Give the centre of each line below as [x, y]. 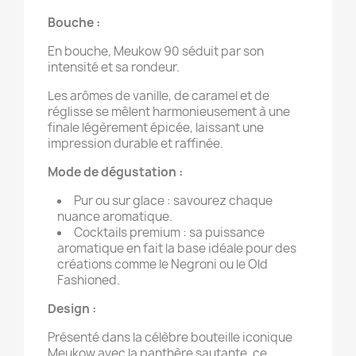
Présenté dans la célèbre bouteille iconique [170, 337]
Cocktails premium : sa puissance [169, 232]
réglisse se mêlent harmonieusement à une [169, 112]
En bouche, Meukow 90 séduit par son [156, 51]
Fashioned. [89, 280]
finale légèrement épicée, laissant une [156, 128]
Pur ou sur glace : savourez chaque [173, 201]
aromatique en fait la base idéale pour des [177, 248]
